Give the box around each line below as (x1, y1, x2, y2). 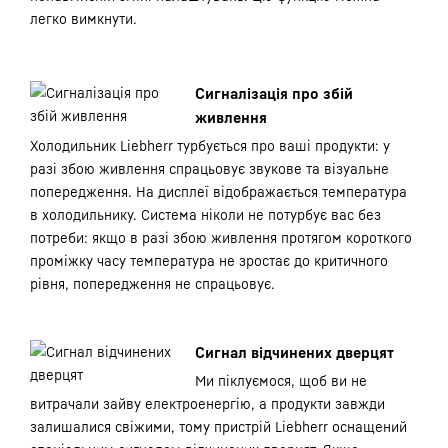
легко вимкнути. (30, 10, 137, 27)
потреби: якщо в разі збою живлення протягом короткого (30, 229, 412, 246)
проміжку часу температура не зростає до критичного (30, 252, 388, 269)
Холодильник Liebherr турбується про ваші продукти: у (30, 137, 390, 154)
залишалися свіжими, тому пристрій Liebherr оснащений (30, 418, 407, 435)
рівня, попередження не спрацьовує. (30, 275, 275, 292)
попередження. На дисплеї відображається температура (30, 183, 407, 200)
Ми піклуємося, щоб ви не (195, 372, 367, 389)
